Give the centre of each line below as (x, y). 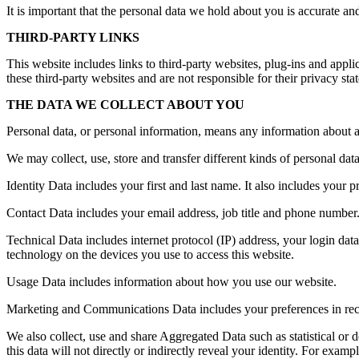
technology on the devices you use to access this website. (150, 255)
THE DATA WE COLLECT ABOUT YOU (125, 105)
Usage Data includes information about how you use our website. (171, 282)
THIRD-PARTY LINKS (78, 38)
